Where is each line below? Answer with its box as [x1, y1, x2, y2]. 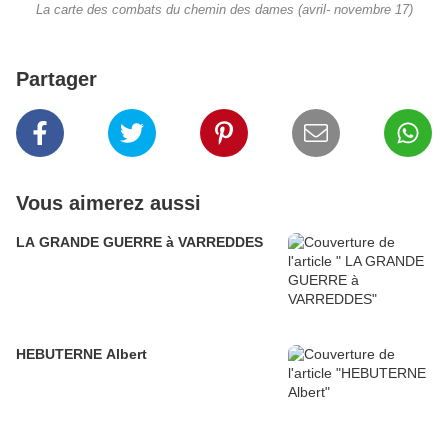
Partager [16, 68, 97, 91]
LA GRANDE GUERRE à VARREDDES [103, 234, 263, 251]
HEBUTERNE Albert [16, 346, 147, 363]
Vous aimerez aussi [16, 192, 201, 215]
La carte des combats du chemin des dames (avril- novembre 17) [35, 3, 413, 18]
